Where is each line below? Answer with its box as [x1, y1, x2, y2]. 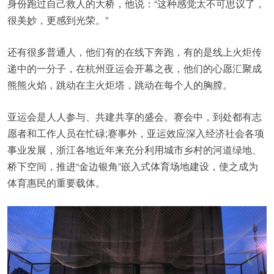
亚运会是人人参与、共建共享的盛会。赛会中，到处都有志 [7, 109, 262, 124]
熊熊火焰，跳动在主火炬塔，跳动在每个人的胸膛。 [7, 78, 232, 92]
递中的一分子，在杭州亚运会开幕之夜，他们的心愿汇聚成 [7, 61, 262, 76]
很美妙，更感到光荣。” [7, 13, 108, 28]
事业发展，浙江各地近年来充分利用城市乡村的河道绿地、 [7, 143, 262, 157]
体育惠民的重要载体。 [7, 176, 105, 190]
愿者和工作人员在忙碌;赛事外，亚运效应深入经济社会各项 [7, 126, 264, 141]
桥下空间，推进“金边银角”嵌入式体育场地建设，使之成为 [7, 159, 258, 174]
